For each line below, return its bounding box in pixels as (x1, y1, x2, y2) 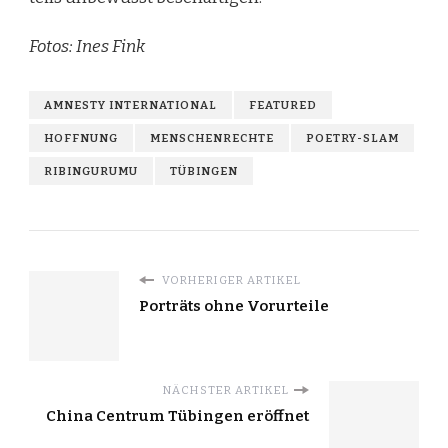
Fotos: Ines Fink (29, 36, 145, 58)
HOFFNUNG (44, 131, 118, 146)
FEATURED (249, 98, 317, 113)
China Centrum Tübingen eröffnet (46, 407, 309, 426)
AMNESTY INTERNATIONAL (44, 98, 217, 113)
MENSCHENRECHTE (150, 131, 274, 146)
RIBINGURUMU (44, 164, 138, 179)
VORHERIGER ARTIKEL (159, 273, 301, 288)
